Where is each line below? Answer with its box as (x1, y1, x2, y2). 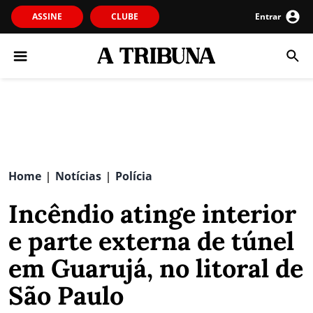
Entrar (255, 10, 281, 22)
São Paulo (8, 279, 124, 312)
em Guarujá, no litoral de (8, 252, 303, 284)
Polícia (115, 168, 152, 184)
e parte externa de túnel (8, 225, 294, 257)
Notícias (55, 168, 101, 184)
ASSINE (32, 10, 62, 22)
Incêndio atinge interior (8, 198, 296, 230)
